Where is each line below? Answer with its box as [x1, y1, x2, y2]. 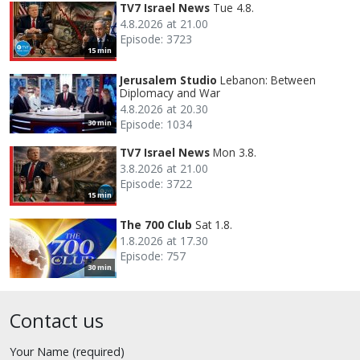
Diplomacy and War [120, 84, 220, 100]
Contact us [10, 307, 104, 333]
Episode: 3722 [120, 175, 192, 191]
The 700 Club [120, 216, 192, 232]
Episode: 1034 [120, 116, 192, 132]
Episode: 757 [120, 247, 186, 264]
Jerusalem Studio [120, 72, 217, 88]
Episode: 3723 [120, 31, 192, 47]
